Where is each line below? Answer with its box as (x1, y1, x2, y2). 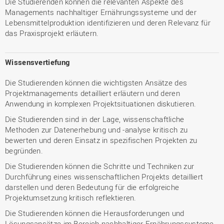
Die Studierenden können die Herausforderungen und (5, 208, 184, 218)
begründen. (5, 145, 43, 155)
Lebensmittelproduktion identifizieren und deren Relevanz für (5, 17, 210, 27)
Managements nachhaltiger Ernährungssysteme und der (5, 7, 196, 17)
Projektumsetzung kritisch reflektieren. (5, 192, 136, 202)
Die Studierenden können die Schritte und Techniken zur (5, 161, 194, 171)
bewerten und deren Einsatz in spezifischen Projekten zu (5, 135, 197, 145)
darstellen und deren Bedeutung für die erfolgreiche (5, 182, 179, 192)
